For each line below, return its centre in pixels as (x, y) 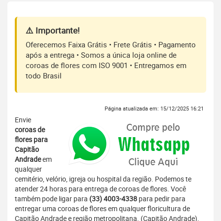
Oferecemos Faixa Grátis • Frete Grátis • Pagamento (111, 45)
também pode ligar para (52, 199)
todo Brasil (44, 76)
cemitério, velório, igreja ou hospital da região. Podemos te (103, 179)
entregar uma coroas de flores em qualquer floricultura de (102, 209)
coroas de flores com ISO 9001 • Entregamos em (106, 65)
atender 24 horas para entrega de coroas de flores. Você (100, 189)
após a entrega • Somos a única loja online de (101, 55)
